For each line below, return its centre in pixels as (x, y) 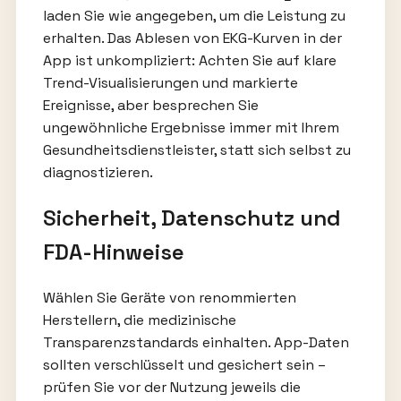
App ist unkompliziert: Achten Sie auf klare (189, 60)
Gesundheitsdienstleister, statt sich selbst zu (196, 149)
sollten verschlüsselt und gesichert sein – (184, 365)
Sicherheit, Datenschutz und (192, 218)
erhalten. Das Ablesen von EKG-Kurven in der (192, 38)
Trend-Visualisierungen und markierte (170, 82)
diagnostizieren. (98, 172)
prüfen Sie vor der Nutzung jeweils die (171, 388)
